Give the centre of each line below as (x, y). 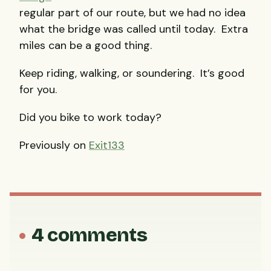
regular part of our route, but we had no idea (132, 12)
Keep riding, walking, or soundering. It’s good (132, 73)
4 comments (89, 235)
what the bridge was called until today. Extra (134, 29)
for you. (38, 89)
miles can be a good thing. (86, 45)
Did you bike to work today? (90, 117)
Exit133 (107, 145)
